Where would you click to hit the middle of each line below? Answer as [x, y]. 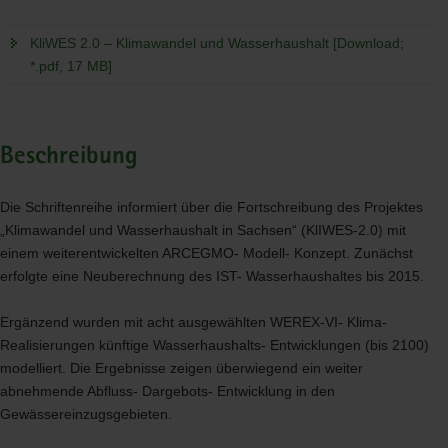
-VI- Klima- [353, 322]
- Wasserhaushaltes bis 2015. [330, 276]
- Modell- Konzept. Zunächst [323, 253]
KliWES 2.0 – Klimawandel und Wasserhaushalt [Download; [217, 42]
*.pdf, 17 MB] [71, 65]
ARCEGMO [198, 253]
